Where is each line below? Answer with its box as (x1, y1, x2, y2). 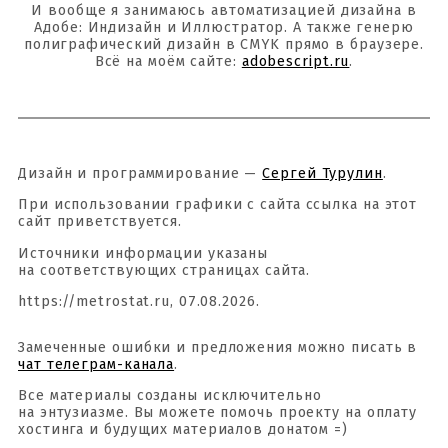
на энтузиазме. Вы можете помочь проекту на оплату (18, 404, 418, 422)
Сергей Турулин (262, 164, 383, 182)
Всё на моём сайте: (94, 53, 242, 71)
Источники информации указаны (18, 244, 269, 262)
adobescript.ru (241, 53, 350, 71)
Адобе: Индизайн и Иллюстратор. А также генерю (34, 19, 414, 37)
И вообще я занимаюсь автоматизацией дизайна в (31, 2, 417, 20)
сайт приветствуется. (18, 213, 182, 231)
